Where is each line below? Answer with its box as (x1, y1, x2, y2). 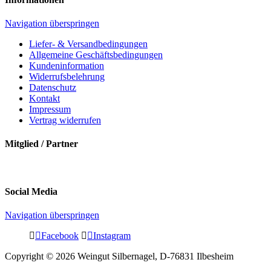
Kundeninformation (29, 60, 104, 71)
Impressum (29, 103, 71, 114)
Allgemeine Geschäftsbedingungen (29, 49, 163, 60)
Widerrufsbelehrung (29, 71, 105, 82)
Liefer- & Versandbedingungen (29, 38, 148, 49)
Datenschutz (29, 82, 76, 93)
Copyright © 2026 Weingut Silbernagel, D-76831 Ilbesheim (5, 250, 233, 261)
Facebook (41, 230, 79, 241)
